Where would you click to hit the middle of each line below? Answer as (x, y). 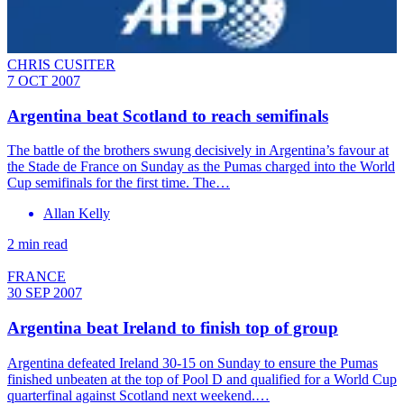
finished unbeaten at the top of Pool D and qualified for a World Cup (202, 379)
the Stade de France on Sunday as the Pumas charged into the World (201, 167)
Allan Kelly (77, 214)
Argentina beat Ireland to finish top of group (173, 328)
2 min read (37, 244)
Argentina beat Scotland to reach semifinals (168, 115)
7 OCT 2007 (44, 80)
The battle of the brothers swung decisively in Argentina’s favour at (198, 151)
